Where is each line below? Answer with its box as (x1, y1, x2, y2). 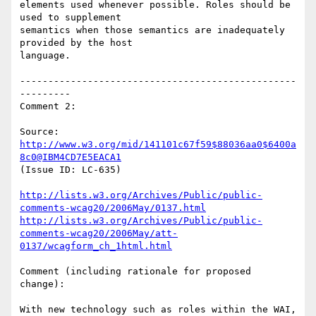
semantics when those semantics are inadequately (20, 25, 285, 36)
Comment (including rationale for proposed (20, 266, 251, 277)
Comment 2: (20, 101, 76, 112)
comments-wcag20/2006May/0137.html (20, 202, 206, 214)
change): (20, 279, 65, 290)
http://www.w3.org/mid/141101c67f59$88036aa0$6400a (20, 139, 296, 150)
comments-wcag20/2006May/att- (20, 228, 178, 239)
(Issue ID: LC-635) (20, 164, 121, 176)
